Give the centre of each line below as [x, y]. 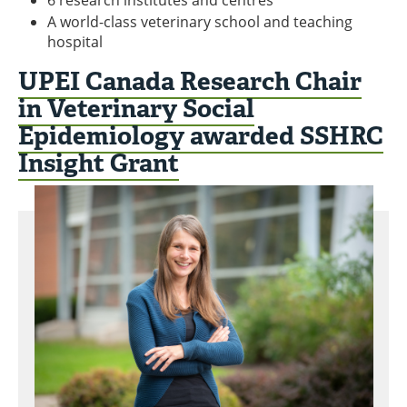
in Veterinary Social [136, 108]
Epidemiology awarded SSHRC [201, 135]
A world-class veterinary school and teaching [200, 21]
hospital [77, 41]
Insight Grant [99, 162]
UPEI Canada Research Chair [190, 80]
